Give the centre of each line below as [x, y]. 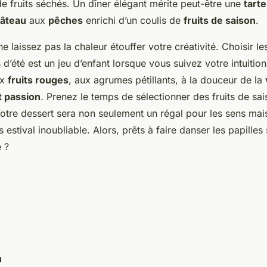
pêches [66, 20]
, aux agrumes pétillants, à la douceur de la [167, 80]
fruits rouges [38, 80]
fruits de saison [220, 20]
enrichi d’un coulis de [133, 20]
